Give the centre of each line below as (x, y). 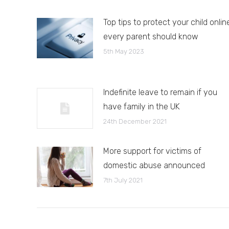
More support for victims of (152, 151)
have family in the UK (142, 106)
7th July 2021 (123, 180)
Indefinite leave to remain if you (160, 92)
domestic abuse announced (154, 165)
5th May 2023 (124, 51)
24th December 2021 (135, 121)
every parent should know (151, 36)
